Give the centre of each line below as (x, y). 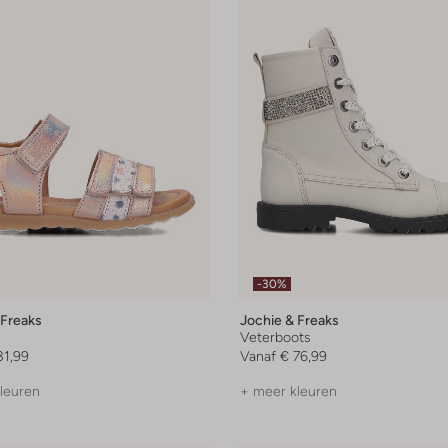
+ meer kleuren (288, 390)
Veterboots (275, 336)
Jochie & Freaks (289, 319)
